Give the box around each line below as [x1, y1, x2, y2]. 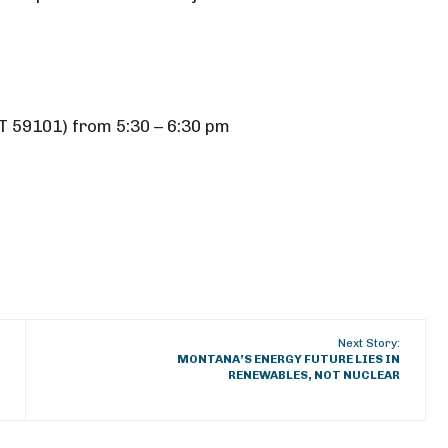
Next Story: [338, 336, 401, 350]
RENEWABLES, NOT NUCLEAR [228, 368, 401, 382]
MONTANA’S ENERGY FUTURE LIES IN [177, 352, 401, 366]
